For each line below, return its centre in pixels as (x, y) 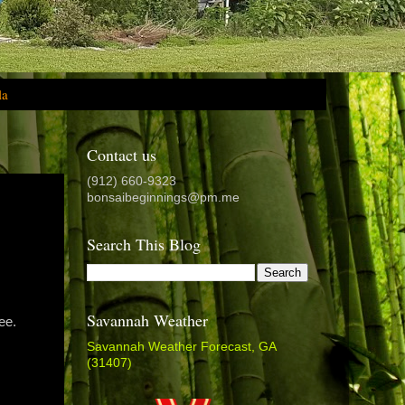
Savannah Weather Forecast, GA (181, 347)
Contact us (122, 155)
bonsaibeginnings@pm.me (163, 198)
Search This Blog (144, 245)
